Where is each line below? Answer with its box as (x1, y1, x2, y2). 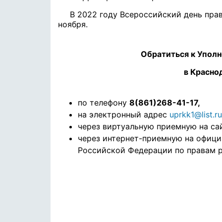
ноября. (58, 19, 88, 29)
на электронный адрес (78, 110, 169, 119)
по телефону (78, 98, 129, 108)
